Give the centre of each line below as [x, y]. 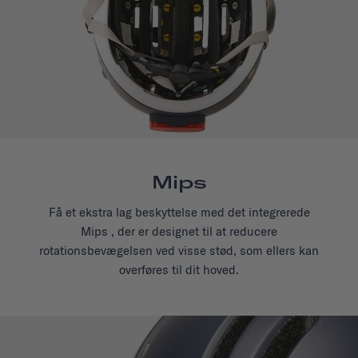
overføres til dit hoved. [179, 270]
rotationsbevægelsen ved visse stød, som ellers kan [179, 251]
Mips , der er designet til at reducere [179, 232]
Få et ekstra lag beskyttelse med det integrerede [179, 213]
